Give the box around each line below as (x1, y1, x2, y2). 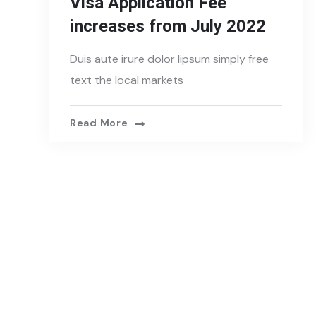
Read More (70, 116, 128, 130)
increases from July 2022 (70, 16, 266, 37)
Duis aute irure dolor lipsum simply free (70, 51, 269, 67)
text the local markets (70, 73, 183, 88)
